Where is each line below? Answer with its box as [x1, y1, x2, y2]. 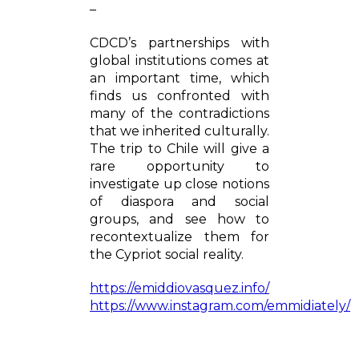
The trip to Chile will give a [90, 141, 269, 156]
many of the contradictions [90, 106, 269, 121]
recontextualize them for [90, 229, 269, 244]
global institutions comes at [90, 53, 269, 68]
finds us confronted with [90, 88, 269, 103]
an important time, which [90, 71, 269, 86]
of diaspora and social [90, 194, 269, 209]
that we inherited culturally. [90, 123, 269, 139]
